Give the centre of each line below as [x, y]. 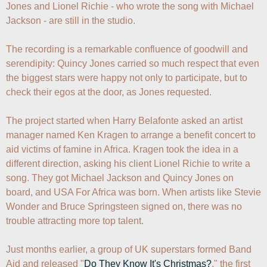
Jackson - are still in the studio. [71, 21]
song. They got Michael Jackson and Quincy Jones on [120, 178]
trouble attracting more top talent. [75, 221]
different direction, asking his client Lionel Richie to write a [128, 164]
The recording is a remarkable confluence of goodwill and [127, 49]
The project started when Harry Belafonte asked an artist [124, 121]
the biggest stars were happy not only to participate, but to [127, 78]
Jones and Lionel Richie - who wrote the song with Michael [130, 7]
